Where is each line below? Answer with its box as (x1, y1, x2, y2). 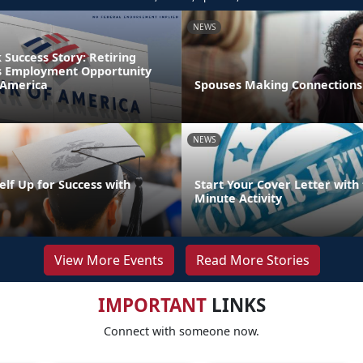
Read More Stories (195, 251, 310, 270)
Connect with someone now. (104, 323, 259, 340)
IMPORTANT (97, 293, 207, 318)
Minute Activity (194, 190, 282, 207)
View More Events (53, 251, 164, 270)
